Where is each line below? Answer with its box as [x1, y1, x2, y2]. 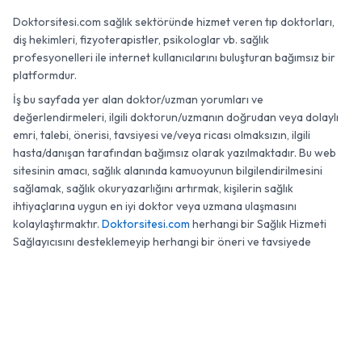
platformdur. [13, 68, 77, 82]
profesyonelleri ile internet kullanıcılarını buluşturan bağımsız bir [13, 50, 335, 65]
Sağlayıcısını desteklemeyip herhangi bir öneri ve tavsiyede [13, 234, 311, 249]
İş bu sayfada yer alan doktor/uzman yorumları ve [13, 92, 263, 107]
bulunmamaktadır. [13, 252, 102, 267]
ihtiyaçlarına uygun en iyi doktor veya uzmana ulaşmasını [13, 199, 297, 213]
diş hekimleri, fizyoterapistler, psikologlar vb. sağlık [13, 32, 269, 47]
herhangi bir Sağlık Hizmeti [190, 217, 326, 231]
